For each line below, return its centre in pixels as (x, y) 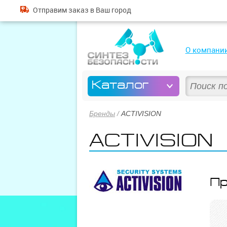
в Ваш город (110, 10)
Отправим (50, 10)
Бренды (102, 113)
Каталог (121, 85)
